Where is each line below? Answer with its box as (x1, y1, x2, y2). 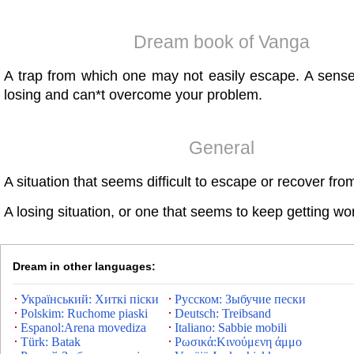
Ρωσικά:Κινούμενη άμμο (175, 335, 302, 348)
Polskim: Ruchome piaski (21, 307, 148, 320)
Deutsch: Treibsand (175, 307, 271, 320)
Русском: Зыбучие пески (175, 292, 306, 306)
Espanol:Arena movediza (21, 321, 146, 334)
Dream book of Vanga (133, 32, 310, 52)
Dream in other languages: (13, 260, 156, 273)
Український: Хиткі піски (21, 292, 159, 306)
